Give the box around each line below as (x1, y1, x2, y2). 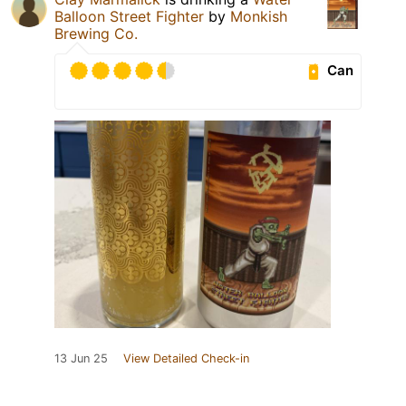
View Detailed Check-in (123, 351, 249, 365)
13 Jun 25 (54, 351, 108, 365)
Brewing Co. (54, 24, 138, 43)
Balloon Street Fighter (54, 6, 204, 25)
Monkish (230, 6, 287, 25)
